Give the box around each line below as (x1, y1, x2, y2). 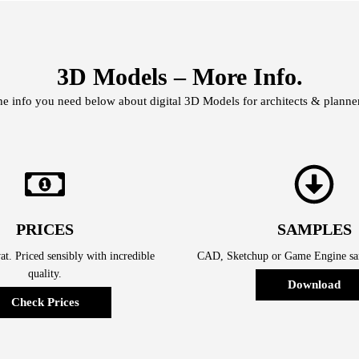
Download (288, 278, 341, 292)
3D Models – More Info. (56, 63, 303, 90)
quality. (28, 268, 62, 280)
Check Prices (10, 296, 79, 309)
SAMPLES (276, 220, 352, 239)
